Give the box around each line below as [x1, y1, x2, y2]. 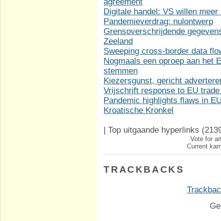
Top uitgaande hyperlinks [108, 125, 200, 135]
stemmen [104, 66, 138, 76]
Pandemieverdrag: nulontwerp [104, 17, 214, 27]
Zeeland [104, 37, 133, 46]
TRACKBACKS [104, 164, 184, 175]
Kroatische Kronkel [104, 106, 174, 115]
